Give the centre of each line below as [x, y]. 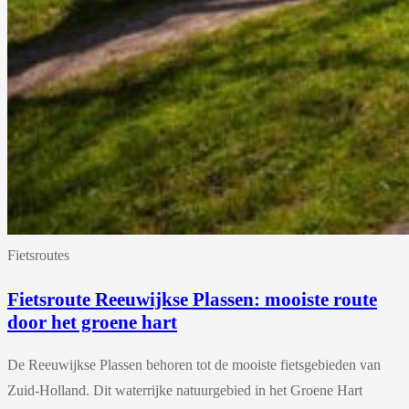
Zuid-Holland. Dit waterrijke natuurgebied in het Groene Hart [185, 390]
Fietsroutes [38, 256]
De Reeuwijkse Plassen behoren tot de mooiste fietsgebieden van [194, 364]
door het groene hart [92, 321]
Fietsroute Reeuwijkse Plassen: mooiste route [192, 299]
